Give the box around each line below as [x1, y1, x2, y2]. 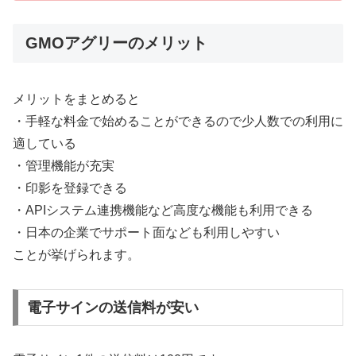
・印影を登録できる [13, 181, 127, 195]
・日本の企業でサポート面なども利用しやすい [13, 226, 280, 240]
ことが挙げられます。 [13, 248, 140, 262]
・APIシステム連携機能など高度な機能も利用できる [13, 203, 313, 218]
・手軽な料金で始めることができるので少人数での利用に [13, 114, 343, 129]
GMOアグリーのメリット [25, 34, 207, 52]
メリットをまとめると [13, 92, 140, 106]
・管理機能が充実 [13, 159, 114, 173]
